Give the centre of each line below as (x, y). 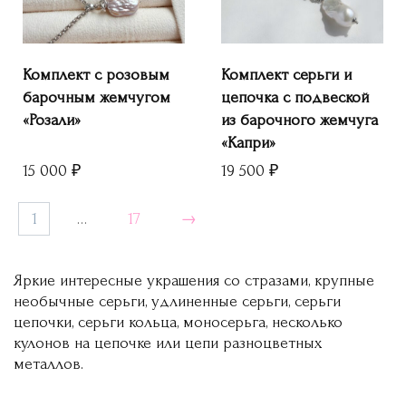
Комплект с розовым (96, 75)
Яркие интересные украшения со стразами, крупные (194, 280)
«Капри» (248, 143)
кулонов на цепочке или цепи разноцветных (168, 343)
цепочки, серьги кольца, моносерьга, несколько (178, 322)
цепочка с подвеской (295, 98)
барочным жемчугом (97, 98)
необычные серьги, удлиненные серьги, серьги (177, 301)
